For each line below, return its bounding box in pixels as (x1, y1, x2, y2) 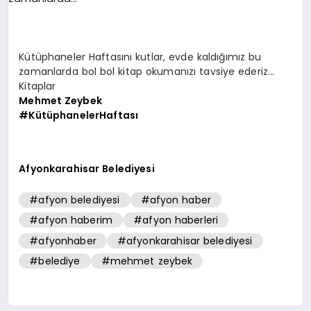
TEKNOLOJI (18, 176, 73, 191)
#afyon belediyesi (29, 192, 120, 207)
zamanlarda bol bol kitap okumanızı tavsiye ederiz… (19, 65, 275, 79)
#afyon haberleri (133, 213, 219, 228)
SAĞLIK (18, 125, 53, 140)
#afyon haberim (29, 213, 113, 228)
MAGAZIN (18, 73, 66, 87)
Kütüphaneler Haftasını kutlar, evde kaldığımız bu (19, 50, 262, 65)
